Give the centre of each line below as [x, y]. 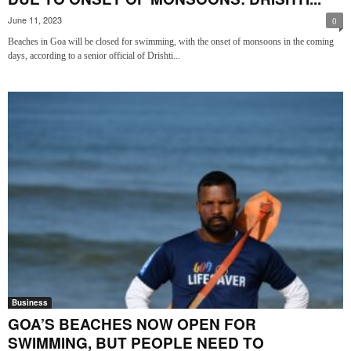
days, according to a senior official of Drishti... [94, 55]
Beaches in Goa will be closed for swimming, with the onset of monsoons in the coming [171, 41]
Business [30, 302]
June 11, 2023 [35, 19]
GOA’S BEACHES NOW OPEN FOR [132, 324]
